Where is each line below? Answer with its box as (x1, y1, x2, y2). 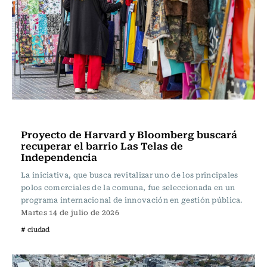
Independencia (21, 149, 97, 164)
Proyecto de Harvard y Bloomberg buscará (21, 126, 237, 142)
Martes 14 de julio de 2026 (21, 207, 119, 218)
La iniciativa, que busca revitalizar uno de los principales (21, 169, 238, 180)
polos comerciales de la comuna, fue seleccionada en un (21, 182, 235, 193)
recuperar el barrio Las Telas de (21, 138, 183, 153)
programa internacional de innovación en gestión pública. (21, 194, 243, 205)
